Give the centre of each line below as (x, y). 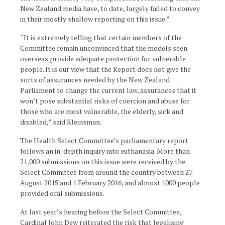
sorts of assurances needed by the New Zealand (95, 80)
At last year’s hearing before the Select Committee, (101, 212)
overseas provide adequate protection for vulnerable (103, 59)
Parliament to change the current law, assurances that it (108, 90)
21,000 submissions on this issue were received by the (103, 161)
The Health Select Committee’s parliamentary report (104, 140)
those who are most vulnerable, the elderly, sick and (102, 111)
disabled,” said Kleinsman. (61, 122)
